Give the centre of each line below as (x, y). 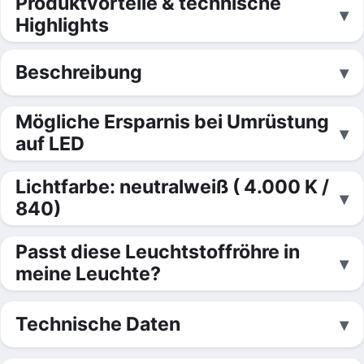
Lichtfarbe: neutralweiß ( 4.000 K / (172, 187)
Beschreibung (79, 72)
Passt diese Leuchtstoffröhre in (158, 252)
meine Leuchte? (88, 274)
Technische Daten (98, 324)
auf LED (50, 144)
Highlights (62, 26)
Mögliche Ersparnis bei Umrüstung (172, 122)
